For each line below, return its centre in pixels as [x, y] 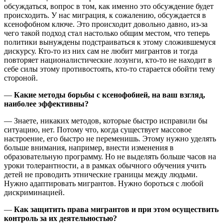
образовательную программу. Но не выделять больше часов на [110, 156]
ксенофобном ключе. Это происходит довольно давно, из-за [106, 24]
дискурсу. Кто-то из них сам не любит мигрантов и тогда [101, 51]
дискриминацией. [36, 192]
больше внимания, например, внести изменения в [89, 147]
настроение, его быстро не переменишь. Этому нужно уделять [110, 138]
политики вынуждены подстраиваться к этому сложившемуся [110, 42]
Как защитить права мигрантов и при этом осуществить [116, 209]
